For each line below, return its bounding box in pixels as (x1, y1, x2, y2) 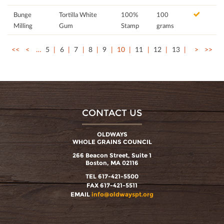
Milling (13, 21, 32, 30)
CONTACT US (82, 107, 142, 119)
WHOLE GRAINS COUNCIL (72, 138, 152, 146)
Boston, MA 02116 (85, 159, 138, 167)
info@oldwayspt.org (91, 190, 153, 198)
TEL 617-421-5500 (85, 172, 138, 180)
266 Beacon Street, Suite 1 (72, 151, 151, 159)
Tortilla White (59, 10, 97, 19)
